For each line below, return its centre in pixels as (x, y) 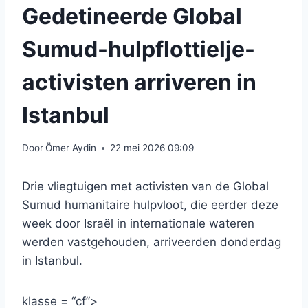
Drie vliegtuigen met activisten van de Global (145, 187)
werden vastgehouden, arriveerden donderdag (152, 242)
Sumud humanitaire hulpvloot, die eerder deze (150, 205)
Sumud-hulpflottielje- (139, 49)
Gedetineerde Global (132, 16)
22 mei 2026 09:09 (152, 148)
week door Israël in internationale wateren (138, 224)
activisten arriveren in (139, 82)
